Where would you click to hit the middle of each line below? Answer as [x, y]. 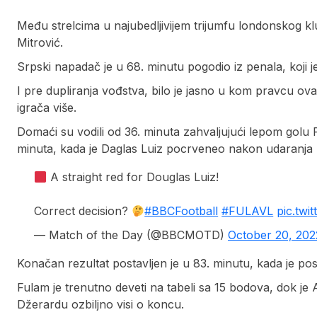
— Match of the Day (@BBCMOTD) [131, 235]
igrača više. [47, 108]
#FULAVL [248, 211]
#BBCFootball [181, 211]
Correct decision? [83, 211]
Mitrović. [40, 43]
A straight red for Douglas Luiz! [133, 177]
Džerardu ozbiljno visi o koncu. [100, 305]
